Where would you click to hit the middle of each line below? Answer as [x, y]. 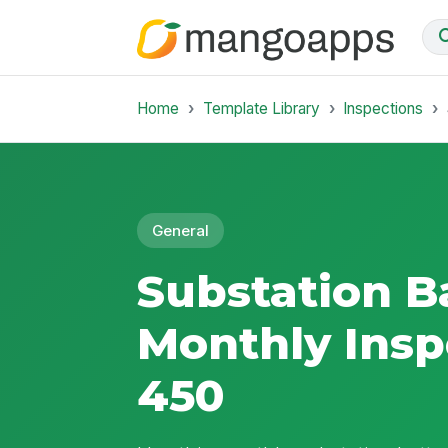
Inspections [383, 108]
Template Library [261, 108]
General [181, 230]
